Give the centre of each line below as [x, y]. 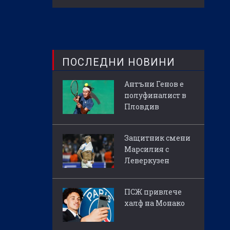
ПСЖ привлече [153, 192]
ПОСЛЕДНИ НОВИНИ [119, 62]
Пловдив [142, 107]
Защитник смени [157, 138]
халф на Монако [155, 203]
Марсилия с [147, 149]
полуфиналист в [155, 95]
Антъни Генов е [154, 84]
